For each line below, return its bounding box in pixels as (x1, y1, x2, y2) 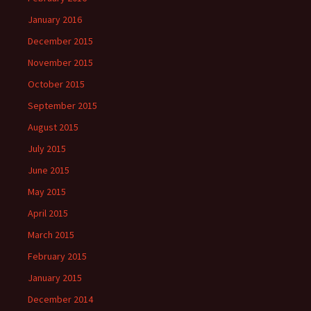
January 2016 (28, 13, 82, 26)
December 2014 (28, 293, 93, 305)
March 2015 (28, 228, 74, 241)
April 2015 (28, 207, 68, 219)
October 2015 (28, 78, 85, 90)
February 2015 (28, 250, 87, 262)
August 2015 (28, 121, 78, 133)
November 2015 (28, 56, 93, 69)
